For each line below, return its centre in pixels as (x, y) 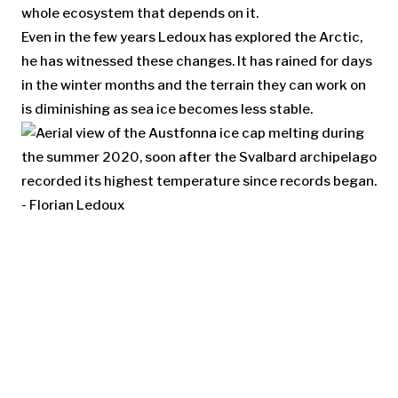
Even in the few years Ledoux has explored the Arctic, (192, 37)
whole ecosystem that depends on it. (140, 13)
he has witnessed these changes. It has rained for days (197, 61)
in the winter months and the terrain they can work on (194, 85)
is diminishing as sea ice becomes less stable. (167, 109)
